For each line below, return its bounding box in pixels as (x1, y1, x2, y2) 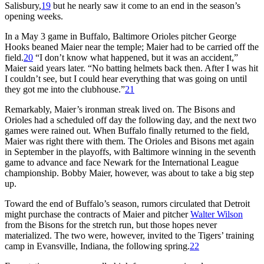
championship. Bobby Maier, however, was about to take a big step (5, 167, 254, 178)
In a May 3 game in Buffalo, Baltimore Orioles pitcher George (5, 31, 236, 41)
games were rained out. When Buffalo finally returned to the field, (5, 125, 249, 136)
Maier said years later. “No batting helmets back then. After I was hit (5, 62, 258, 73)
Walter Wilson (190, 209, 243, 219)
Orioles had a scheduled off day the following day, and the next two (5, 114, 256, 125)
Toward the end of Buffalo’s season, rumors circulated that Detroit (5, 198, 250, 209)
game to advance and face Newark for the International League (5, 157, 239, 167)
